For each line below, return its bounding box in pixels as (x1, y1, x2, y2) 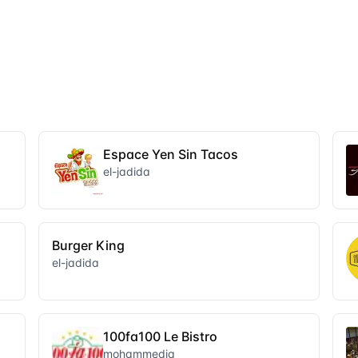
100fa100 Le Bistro (103, 328, 217, 344)
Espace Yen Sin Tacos (103, 146, 238, 162)
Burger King (52, 237, 125, 253)
